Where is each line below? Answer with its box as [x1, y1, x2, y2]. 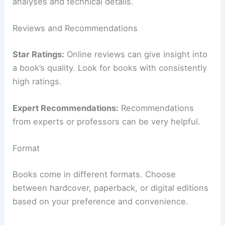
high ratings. [13, 76, 62, 86]
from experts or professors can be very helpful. [13, 117, 201, 127]
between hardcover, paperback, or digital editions [13, 182, 209, 193]
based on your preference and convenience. [13, 196, 189, 206]
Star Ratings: [13, 49, 65, 59]
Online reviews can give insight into [64, 49, 208, 59]
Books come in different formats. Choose [13, 169, 176, 179]
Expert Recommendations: [13, 103, 119, 113]
